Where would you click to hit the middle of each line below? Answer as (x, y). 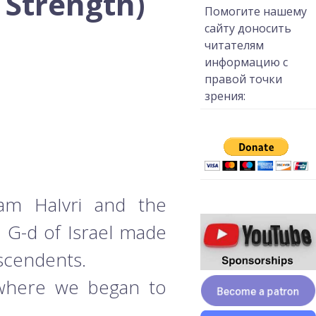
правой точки (243, 79)
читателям (234, 45)
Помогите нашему (256, 11)
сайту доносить (248, 28)
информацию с (246, 62)
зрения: (225, 96)
